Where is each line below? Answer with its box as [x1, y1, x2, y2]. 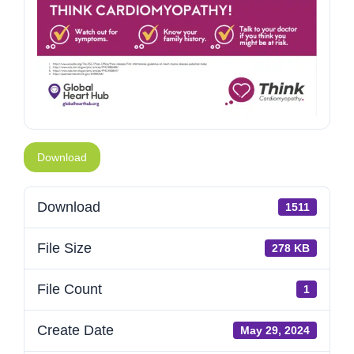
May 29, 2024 [240, 324, 311, 337]
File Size [37, 239, 92, 256]
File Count [37, 281, 102, 297]
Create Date [37, 322, 114, 338]
